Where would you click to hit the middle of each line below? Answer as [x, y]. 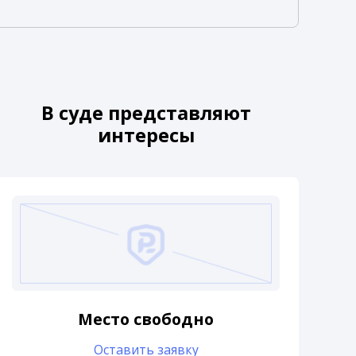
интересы [146, 135]
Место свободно [146, 319]
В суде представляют [146, 112]
